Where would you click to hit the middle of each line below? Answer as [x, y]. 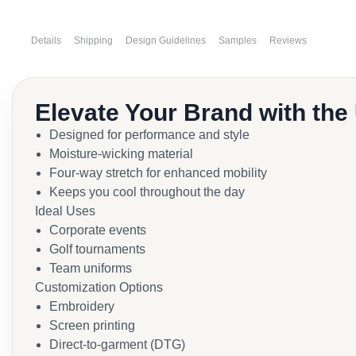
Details [46, 41]
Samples [238, 41]
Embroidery [82, 306]
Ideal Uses [65, 211]
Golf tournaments [97, 249]
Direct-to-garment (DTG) [117, 344]
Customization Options [99, 287]
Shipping [93, 41]
